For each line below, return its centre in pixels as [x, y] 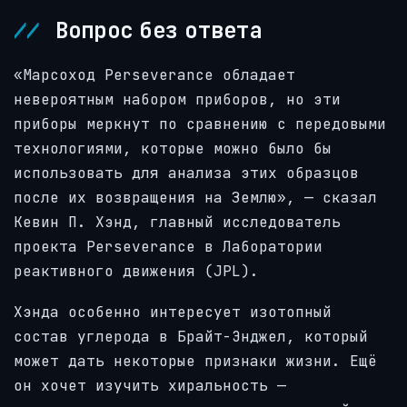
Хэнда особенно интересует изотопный [173, 312]
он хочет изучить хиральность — [150, 385]
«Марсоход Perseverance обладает [154, 75]
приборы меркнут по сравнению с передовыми [200, 124]
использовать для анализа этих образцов [186, 174]
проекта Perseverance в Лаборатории [168, 247]
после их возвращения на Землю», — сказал [195, 198]
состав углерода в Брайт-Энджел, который [191, 336]
